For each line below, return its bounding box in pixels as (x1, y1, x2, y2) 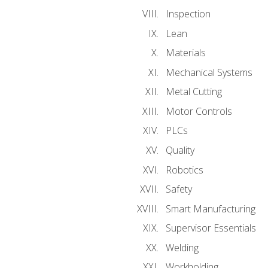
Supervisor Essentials (165, 221, 256, 235)
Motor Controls (165, 104, 232, 118)
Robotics (165, 163, 203, 176)
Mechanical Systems (165, 65, 252, 79)
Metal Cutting (165, 85, 222, 99)
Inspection (165, 7, 211, 21)
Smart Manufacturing (165, 202, 255, 215)
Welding (165, 240, 199, 254)
